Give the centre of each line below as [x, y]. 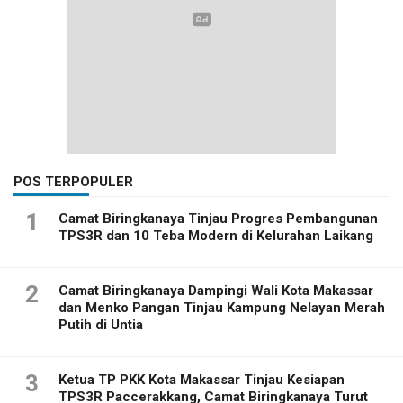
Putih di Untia [101, 325]
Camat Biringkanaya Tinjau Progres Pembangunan [218, 219]
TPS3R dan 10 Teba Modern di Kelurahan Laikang [216, 236]
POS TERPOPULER [73, 182]
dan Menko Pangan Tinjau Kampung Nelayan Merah [222, 308]
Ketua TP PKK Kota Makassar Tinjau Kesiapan [201, 380]
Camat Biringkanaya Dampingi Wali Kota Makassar [216, 291]
